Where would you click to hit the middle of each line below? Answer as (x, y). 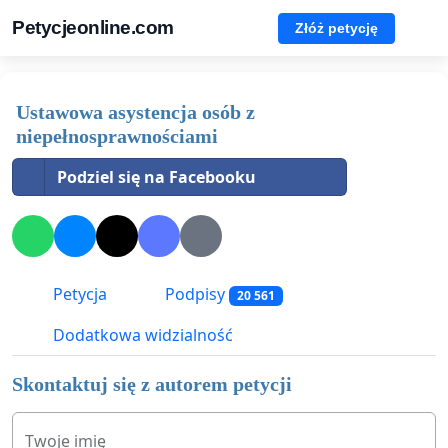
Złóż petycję (336, 27)
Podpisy (195, 294)
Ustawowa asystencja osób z (135, 112)
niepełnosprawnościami (117, 136)
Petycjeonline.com (93, 27)
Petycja (78, 294)
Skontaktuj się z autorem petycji (152, 384)
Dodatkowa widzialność (141, 335)
